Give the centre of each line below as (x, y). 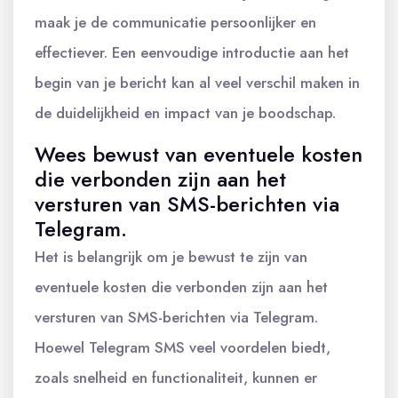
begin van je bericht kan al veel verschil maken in (197, 83)
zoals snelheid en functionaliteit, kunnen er (176, 378)
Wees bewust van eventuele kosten (199, 155)
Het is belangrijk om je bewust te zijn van (171, 257)
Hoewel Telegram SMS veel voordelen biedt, (183, 347)
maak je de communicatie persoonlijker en (175, 22)
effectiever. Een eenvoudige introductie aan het (192, 52)
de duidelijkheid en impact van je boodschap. (185, 113)
